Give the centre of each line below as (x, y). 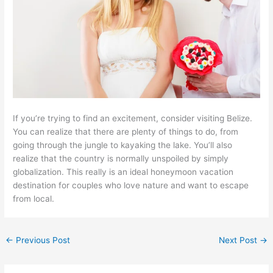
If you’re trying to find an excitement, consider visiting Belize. (133, 118)
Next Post (239, 240)
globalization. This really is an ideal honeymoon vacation (123, 172)
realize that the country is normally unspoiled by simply (121, 158)
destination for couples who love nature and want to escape (131, 185)
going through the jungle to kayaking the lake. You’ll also (123, 145)
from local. (34, 198)
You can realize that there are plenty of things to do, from (126, 131)
